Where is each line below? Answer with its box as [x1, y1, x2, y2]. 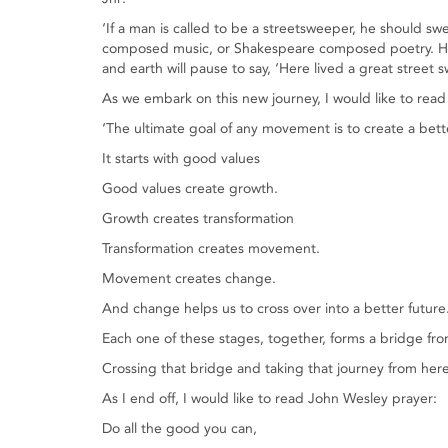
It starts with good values [102, 150, 260, 167]
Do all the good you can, [102, 420, 257, 437]
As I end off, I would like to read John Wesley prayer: [102, 390, 437, 407]
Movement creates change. [102, 270, 276, 287]
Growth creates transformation [102, 210, 294, 227]
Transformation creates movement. [102, 240, 320, 257]
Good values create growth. [102, 180, 278, 197]
